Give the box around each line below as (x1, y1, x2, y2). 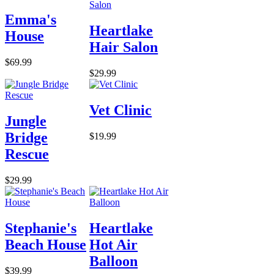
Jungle (5, 113, 46, 129)
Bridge (5, 130, 48, 146)
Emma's (5, 12, 56, 28)
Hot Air (89, 236, 138, 253)
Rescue (5, 146, 49, 162)
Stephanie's (5, 220, 76, 236)
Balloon (89, 253, 138, 269)
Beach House (5, 236, 86, 253)
